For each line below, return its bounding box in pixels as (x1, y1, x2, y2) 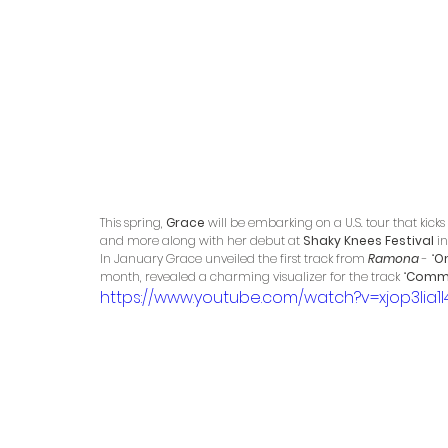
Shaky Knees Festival (303, 231, 437, 249)
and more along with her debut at (100, 231, 303, 249)
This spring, (100, 213, 166, 231)
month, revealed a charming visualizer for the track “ (100, 267, 406, 285)
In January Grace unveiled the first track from (100, 249, 368, 267)
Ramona (368, 249, 422, 267)
